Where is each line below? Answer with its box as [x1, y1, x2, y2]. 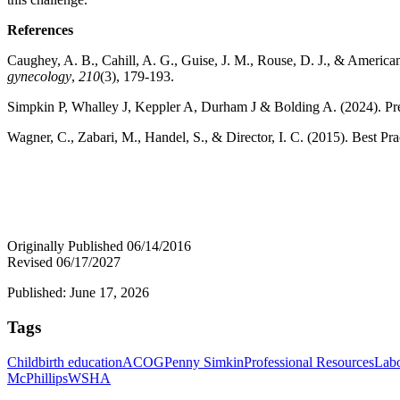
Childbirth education [7, 354, 122, 370]
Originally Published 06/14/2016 [7, 238, 191, 254]
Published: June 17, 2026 [7, 285, 149, 301]
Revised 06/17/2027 [7, 254, 121, 271]
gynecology [7, 69, 71, 85]
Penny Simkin [164, 354, 244, 370]
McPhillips [7, 370, 68, 386]
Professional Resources [244, 354, 374, 370]
